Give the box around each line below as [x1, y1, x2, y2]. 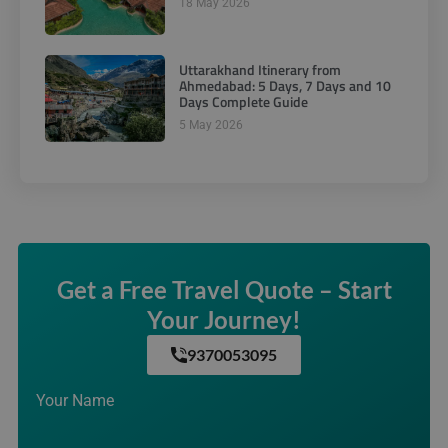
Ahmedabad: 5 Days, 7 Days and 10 [179, 75, 391, 97]
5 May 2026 [179, 118, 243, 133]
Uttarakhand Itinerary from [179, 59, 341, 81]
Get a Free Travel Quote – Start [56, 274, 392, 304]
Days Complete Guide [179, 91, 308, 113]
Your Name [36, 390, 114, 410]
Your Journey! [147, 304, 301, 334]
